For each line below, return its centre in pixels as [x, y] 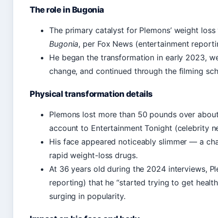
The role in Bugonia [67, 10]
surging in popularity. [87, 196]
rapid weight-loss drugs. [93, 155]
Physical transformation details [91, 94]
